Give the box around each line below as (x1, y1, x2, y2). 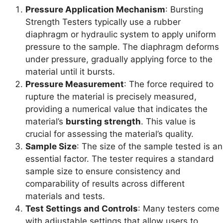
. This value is (141, 116, 196, 126)
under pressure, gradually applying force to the (25, 54, 213, 64)
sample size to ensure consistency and (25, 166, 181, 176)
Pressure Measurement (25, 79, 124, 89)
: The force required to (124, 79, 214, 89)
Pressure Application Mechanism (25, 4, 165, 14)
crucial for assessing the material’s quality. (25, 128, 194, 139)
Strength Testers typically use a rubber (25, 16, 181, 27)
